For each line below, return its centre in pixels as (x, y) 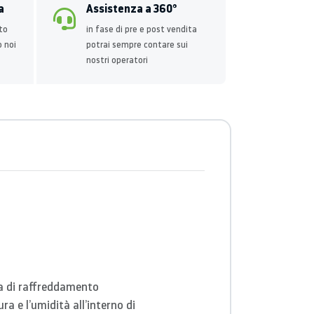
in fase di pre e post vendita (142, 29)
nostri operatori (117, 60)
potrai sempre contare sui (137, 45)
